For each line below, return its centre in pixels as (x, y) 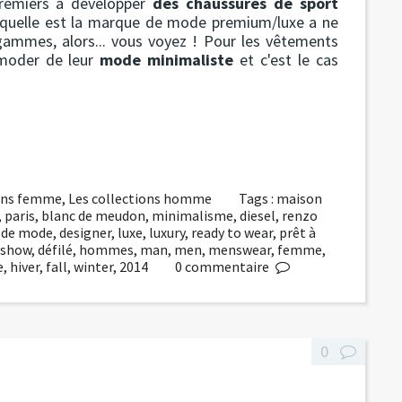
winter (93, 266)
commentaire (227, 266)
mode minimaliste (167, 59)
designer (85, 232)
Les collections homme (140, 198)
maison (300, 198)
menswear (240, 249)
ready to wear (232, 232)
